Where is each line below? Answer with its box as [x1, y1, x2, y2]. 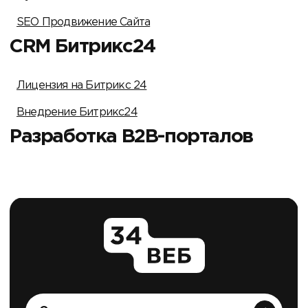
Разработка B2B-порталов [10, 129, 253, 146]
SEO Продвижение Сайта [16, 17, 151, 28]
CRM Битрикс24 [10, 38, 155, 56]
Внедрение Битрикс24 [16, 107, 137, 118]
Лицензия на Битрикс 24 [16, 80, 147, 91]
